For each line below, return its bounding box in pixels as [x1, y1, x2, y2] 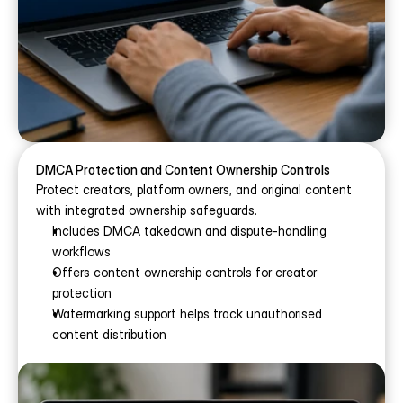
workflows [52, 244, 111, 259]
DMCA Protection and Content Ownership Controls [36, 162, 330, 177]
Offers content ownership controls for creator [52, 264, 317, 280]
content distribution [52, 327, 166, 342]
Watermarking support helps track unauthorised [52, 306, 322, 321]
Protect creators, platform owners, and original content [36, 182, 352, 197]
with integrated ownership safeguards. [36, 202, 257, 218]
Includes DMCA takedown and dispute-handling [52, 223, 327, 238]
